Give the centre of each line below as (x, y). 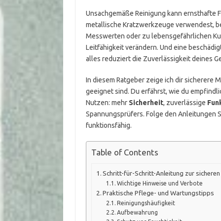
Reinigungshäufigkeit (146, 203)
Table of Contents (125, 152)
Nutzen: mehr (107, 103)
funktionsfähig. (109, 125)
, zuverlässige (185, 103)
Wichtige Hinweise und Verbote (160, 183)
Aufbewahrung (138, 212)
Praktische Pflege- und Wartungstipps (159, 193)
